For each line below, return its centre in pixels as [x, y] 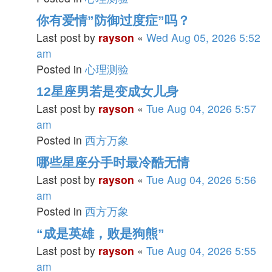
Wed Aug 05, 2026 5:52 [203, 37]
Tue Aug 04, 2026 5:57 [201, 108]
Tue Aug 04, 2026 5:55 [201, 250]
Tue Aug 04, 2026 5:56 [201, 179]
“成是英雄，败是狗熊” [100, 233]
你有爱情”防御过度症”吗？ [113, 20]
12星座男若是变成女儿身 [107, 91]
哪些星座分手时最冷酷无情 [113, 162]
